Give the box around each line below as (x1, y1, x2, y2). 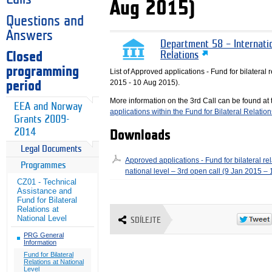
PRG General (24, 231, 64, 239)
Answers (6, 29, 53, 42)
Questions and (6, 14, 84, 28)
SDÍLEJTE (131, 216, 161, 224)
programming (6, 64, 79, 78)
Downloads (110, 129, 171, 142)
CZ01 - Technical (17, 177, 76, 187)
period (6, 79, 41, 93)
